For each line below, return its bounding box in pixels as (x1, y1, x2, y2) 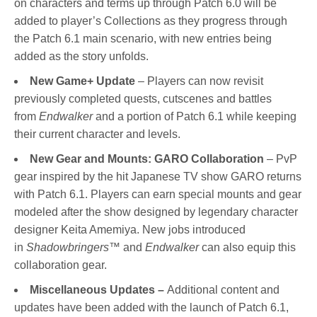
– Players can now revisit (138, 75, 263, 88)
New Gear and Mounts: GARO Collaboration (30, 153, 264, 166)
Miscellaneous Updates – (30, 284, 167, 296)
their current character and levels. (14, 128, 180, 141)
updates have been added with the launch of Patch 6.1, (14, 301, 289, 314)
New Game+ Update (30, 75, 138, 88)
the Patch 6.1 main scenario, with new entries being (14, 33, 272, 45)
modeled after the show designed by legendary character (14, 206, 298, 219)
